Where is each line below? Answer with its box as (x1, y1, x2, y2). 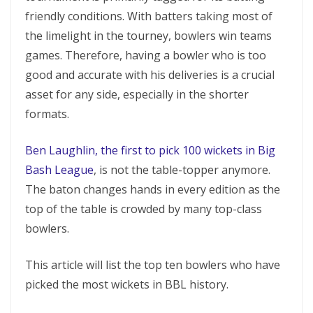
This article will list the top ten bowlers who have (25, 257, 280, 272)
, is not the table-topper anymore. (94, 162, 270, 177)
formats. (25, 106, 69, 122)
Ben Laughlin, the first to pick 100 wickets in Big (25, 143, 275, 158)
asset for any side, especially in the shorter (25, 87, 249, 102)
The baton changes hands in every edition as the (25, 182, 280, 197)
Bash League (25, 162, 94, 177)
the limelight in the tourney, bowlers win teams (25, 28, 272, 43)
